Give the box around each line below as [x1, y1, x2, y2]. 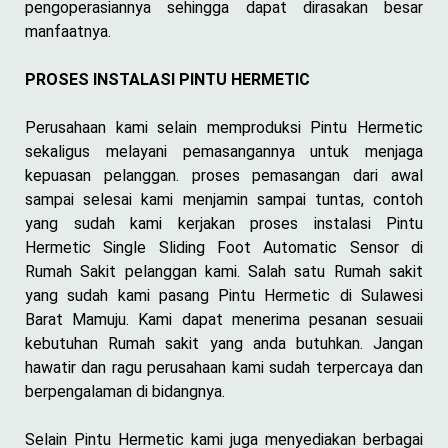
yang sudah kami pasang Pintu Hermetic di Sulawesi [25, 285, 423, 305]
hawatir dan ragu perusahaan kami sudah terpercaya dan [25, 357, 423, 377]
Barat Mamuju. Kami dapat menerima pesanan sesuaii [25, 309, 423, 329]
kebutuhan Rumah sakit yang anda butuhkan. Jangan [25, 333, 423, 353]
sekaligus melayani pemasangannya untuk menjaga [25, 141, 423, 161]
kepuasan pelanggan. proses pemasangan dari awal [25, 165, 423, 185]
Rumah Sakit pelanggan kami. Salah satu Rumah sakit [25, 261, 423, 281]
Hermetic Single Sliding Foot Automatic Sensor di [25, 237, 423, 257]
